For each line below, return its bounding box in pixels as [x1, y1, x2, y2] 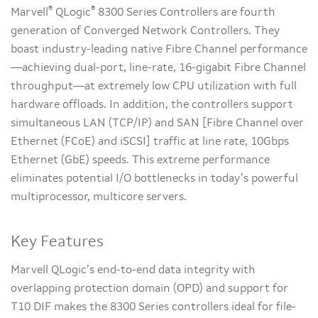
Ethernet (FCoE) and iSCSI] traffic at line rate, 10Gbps [11, 136, 289, 148]
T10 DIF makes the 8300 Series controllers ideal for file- [11, 302, 296, 313]
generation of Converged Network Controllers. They [11, 26, 280, 37]
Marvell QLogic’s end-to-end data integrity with [11, 265, 256, 276]
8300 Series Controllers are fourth [95, 7, 275, 18]
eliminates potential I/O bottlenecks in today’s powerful [11, 173, 298, 185]
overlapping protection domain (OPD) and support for [11, 283, 288, 295]
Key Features [11, 234, 104, 250]
